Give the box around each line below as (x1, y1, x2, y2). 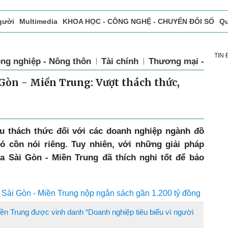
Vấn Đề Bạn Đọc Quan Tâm (109, 39, 203, 47)
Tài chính (101, 56, 138, 66)
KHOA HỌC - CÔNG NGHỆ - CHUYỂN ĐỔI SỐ (63, 17, 214, 25)
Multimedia (19, 17, 58, 25)
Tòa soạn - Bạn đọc (36, 39, 104, 47)
